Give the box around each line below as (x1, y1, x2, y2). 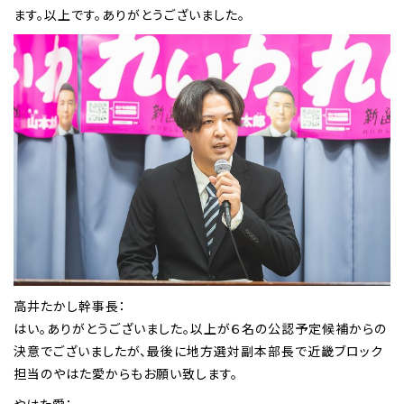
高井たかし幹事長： (14, 297, 126, 316)
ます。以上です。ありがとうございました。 (14, 5, 245, 24)
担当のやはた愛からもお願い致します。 (14, 364, 238, 383)
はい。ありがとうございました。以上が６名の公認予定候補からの (14, 319, 387, 338)
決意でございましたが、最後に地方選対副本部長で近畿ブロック (14, 342, 383, 361)
